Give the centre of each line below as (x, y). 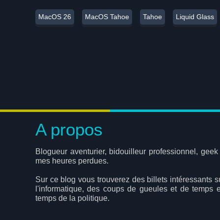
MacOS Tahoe (107, 17)
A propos (69, 129)
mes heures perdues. (72, 161)
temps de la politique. (72, 198)
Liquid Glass (195, 17)
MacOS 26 (55, 17)
